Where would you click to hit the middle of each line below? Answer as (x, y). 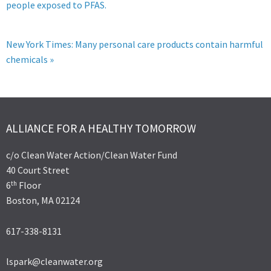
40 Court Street (38, 170)
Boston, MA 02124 (43, 201)
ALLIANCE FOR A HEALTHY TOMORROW (101, 129)
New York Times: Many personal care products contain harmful (135, 44)
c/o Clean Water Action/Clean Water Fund (92, 155)
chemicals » (30, 60)
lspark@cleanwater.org (54, 262)
